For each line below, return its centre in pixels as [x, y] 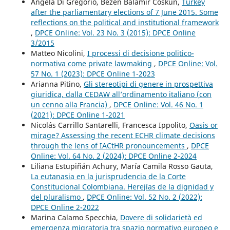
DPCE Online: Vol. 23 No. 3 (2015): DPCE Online [115, 32]
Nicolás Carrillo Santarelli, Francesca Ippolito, [110, 125]
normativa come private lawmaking [92, 63]
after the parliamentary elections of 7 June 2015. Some [124, 12]
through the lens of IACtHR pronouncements [109, 145]
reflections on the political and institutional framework [124, 22]
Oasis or [203, 125]
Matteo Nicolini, [59, 53]
